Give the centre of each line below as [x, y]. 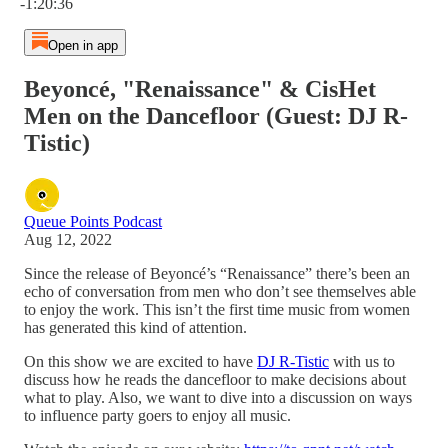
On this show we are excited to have [140, 361]
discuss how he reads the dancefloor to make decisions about [215, 379]
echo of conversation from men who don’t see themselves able [220, 291]
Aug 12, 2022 [68, 239]
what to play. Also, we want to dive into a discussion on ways [218, 397]
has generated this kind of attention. [135, 327]
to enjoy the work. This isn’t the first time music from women [217, 309]
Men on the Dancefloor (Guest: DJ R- [216, 115]
